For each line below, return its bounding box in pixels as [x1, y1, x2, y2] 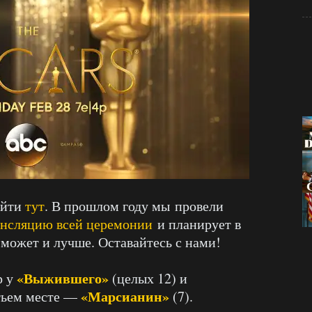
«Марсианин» [81, 286, 169, 306]
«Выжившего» [17, 267, 109, 288]
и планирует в [153, 214, 241, 233]
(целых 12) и [109, 268, 187, 288]
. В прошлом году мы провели [45, 196, 224, 215]
